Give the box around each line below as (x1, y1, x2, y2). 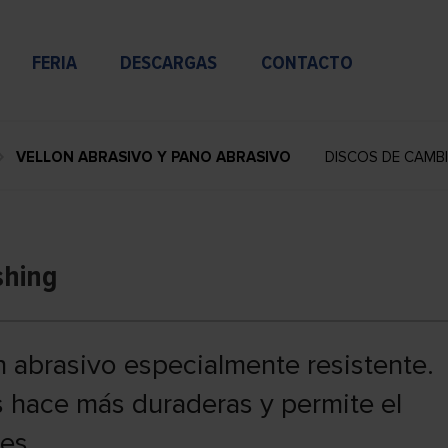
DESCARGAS (120, 51, 218, 76)
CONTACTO (260, 51, 353, 76)
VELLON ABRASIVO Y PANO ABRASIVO (15, 148, 291, 166)
